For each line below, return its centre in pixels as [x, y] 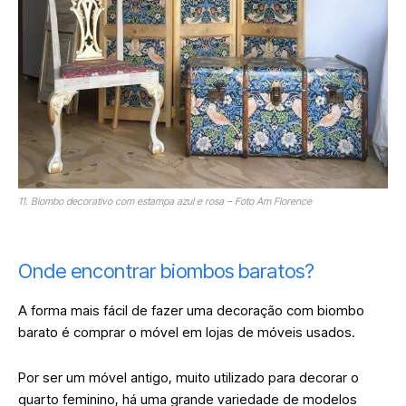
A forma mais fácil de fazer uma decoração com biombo [191, 310]
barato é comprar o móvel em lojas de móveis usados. [188, 332]
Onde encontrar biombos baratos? [169, 271]
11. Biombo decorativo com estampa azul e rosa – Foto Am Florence [165, 201]
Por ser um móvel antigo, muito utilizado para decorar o [188, 377]
